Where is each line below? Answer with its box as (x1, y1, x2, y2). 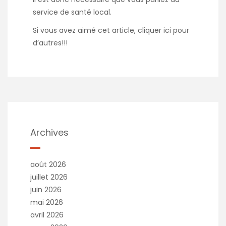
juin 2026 (30, 184, 62, 195)
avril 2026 (30, 209, 64, 220)
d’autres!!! (33, 37, 68, 48)
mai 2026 (30, 197, 63, 207)
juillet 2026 (30, 172, 68, 182)
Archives (30, 126, 69, 139)
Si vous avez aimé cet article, (33, 25, 138, 35)
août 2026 (30, 159, 66, 169)
